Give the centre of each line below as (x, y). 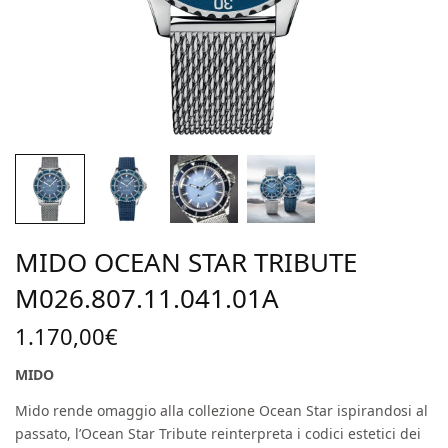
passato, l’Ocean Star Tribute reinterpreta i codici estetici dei (218, 433)
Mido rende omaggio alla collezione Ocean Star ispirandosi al (222, 410)
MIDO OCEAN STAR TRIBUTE (186, 261)
